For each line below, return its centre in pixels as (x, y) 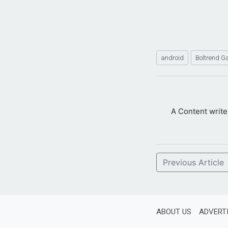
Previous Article (193, 162)
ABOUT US (174, 211)
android (172, 58)
